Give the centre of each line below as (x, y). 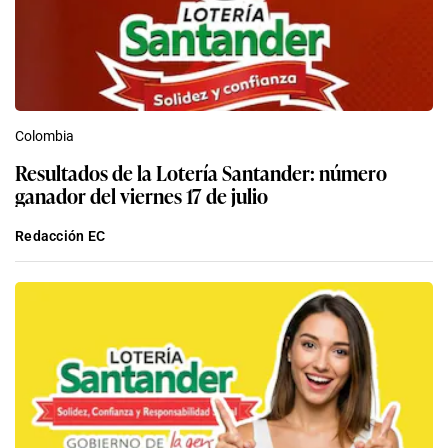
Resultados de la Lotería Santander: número (201, 171)
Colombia (44, 135)
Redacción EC (60, 235)
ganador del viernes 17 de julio (141, 194)
